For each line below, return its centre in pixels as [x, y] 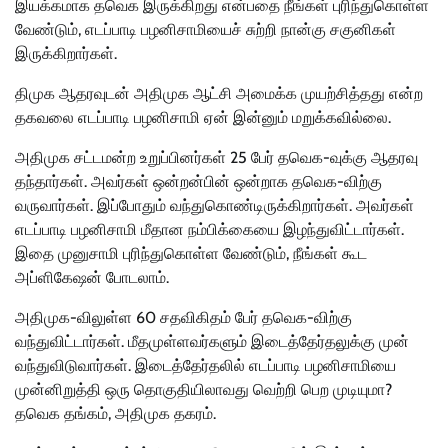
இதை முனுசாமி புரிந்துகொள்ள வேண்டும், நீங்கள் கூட [191, 254]
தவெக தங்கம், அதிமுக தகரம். [115, 414]
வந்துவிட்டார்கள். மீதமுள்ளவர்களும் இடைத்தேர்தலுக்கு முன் [212, 342]
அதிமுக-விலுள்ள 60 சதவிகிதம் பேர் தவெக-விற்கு [183, 318]
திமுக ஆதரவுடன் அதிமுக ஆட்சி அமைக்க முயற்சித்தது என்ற [219, 94]
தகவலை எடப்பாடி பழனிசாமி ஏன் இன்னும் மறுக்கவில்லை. [203, 118]
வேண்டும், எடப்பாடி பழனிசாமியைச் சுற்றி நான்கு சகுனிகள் [205, 30]
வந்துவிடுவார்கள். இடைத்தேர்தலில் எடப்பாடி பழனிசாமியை [205, 366]
